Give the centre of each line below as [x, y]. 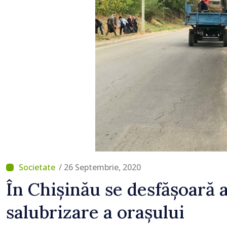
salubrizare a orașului [95, 212]
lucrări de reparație [157, 10]
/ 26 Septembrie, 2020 [100, 167]
